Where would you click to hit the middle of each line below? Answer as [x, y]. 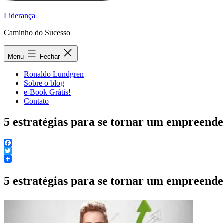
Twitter [15, 158]
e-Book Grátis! [47, 92]
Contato [36, 101]
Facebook [19, 150]
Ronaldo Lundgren [54, 74]
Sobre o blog [44, 83]
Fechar [51, 56]
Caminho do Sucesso [37, 33]
